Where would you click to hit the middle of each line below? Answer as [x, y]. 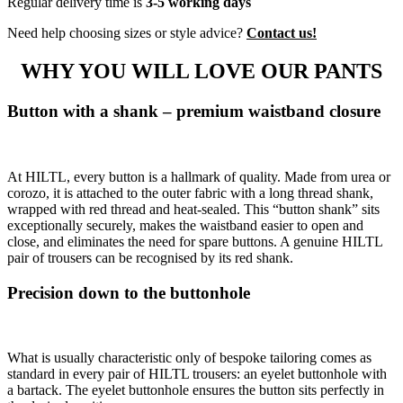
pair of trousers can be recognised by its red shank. [150, 257]
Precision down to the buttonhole [129, 292]
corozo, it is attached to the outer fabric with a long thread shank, [190, 193]
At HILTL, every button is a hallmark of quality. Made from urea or [199, 176]
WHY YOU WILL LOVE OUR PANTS [201, 72]
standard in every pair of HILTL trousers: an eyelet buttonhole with [197, 374]
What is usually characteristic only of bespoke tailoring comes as [189, 358]
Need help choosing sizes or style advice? [127, 33]
